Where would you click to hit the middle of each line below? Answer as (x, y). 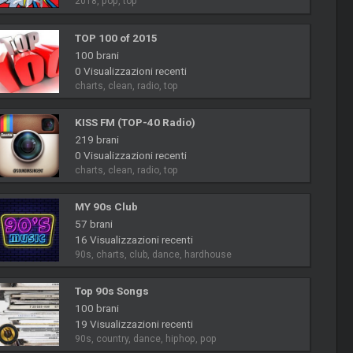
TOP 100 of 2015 (116, 37)
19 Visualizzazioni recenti (134, 324)
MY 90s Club (106, 206)
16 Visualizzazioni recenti (134, 239)
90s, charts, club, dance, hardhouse (153, 254)
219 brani (97, 139)
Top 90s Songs (111, 291)
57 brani (93, 223)
